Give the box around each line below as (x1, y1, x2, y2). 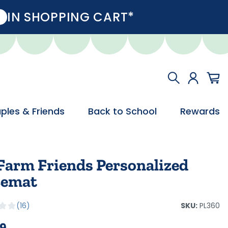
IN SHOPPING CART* (7, 9, 135, 25)
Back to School (88, 105, 157, 118)
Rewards (180, 105, 220, 118)
